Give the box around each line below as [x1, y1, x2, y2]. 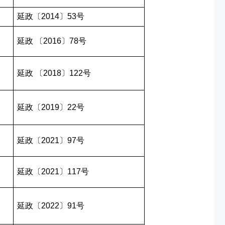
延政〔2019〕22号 [17, 103, 84, 111]
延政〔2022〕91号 [17, 201, 84, 210]
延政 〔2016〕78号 [17, 37, 86, 45]
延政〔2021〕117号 [17, 167, 89, 176]
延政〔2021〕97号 [17, 136, 84, 145]
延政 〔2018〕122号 [17, 69, 91, 77]
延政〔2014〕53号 [17, 12, 84, 21]
